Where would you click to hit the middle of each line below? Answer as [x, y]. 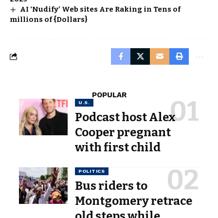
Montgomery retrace [134, 201]
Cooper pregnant [123, 132]
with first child [118, 147]
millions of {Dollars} [49, 19]
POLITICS [92, 171]
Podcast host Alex [125, 117]
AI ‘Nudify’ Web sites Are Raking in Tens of [100, 9]
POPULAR [109, 95]
